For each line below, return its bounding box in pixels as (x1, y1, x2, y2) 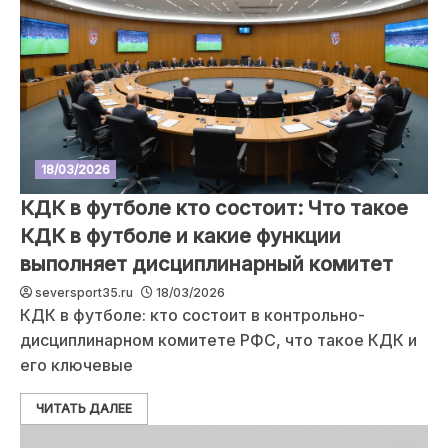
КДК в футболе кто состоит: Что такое (20, 196, 408, 220)
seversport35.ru (35, 285, 133, 300)
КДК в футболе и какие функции (20, 224, 341, 248)
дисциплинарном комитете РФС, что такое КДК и (20, 330, 417, 350)
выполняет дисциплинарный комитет (20, 252, 393, 276)
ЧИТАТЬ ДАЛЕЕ (36, 401, 132, 416)
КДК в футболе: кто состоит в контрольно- (20, 305, 365, 325)
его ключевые (20, 355, 133, 375)
